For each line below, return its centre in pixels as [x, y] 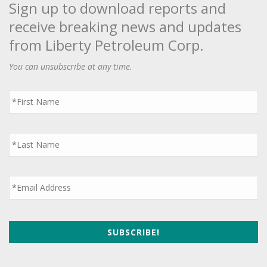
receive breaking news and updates [125, 27]
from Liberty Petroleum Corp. [106, 45]
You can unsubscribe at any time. [71, 66]
